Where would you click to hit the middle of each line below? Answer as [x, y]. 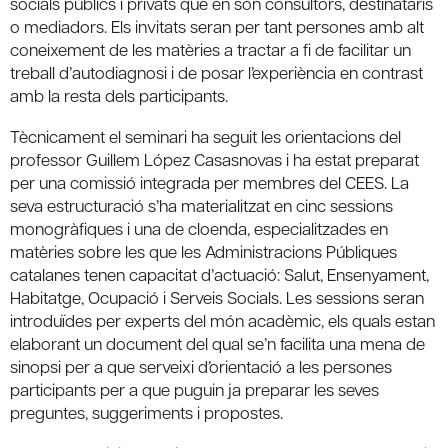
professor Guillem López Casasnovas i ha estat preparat [214, 158]
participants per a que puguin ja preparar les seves [194, 388]
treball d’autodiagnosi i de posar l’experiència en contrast [216, 71]
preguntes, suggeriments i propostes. [146, 411]
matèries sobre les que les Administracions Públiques [203, 250]
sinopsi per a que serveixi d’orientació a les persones [201, 365]
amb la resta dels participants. [119, 94]
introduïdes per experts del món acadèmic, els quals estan [222, 319]
